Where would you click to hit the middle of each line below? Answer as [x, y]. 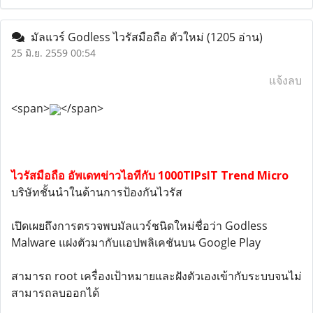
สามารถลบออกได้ [55, 293]
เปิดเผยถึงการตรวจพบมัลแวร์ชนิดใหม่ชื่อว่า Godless [139, 226]
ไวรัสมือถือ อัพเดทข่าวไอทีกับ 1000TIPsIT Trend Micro [150, 175]
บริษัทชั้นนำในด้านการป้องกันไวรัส [97, 192]
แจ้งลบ [285, 80]
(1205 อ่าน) [235, 37]
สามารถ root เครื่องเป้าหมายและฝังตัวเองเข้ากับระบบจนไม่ [156, 276]
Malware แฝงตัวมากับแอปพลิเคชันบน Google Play [136, 242]
